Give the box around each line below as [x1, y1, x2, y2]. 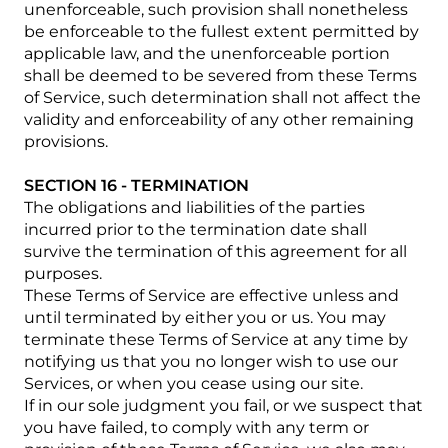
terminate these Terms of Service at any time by [24, 330, 408, 349]
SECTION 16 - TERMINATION [24, 176, 249, 195]
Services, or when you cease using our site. [24, 374, 363, 393]
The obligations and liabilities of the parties [24, 198, 365, 217]
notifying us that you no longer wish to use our [24, 352, 398, 371]
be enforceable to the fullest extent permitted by [24, 22, 419, 41]
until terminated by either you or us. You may [24, 308, 386, 327]
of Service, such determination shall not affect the [24, 88, 421, 107]
